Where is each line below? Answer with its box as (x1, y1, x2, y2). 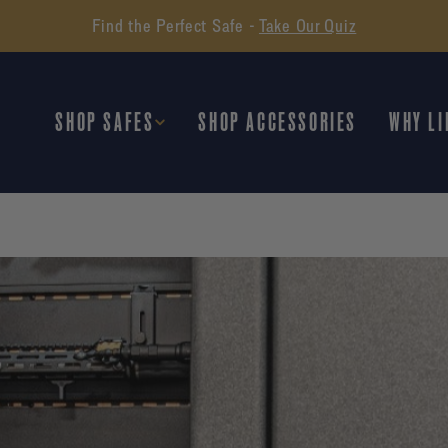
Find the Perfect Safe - (91, 16, 259, 35)
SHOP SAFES (55, 108, 155, 135)
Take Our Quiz (258, 16, 357, 35)
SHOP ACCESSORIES (198, 108, 357, 135)
